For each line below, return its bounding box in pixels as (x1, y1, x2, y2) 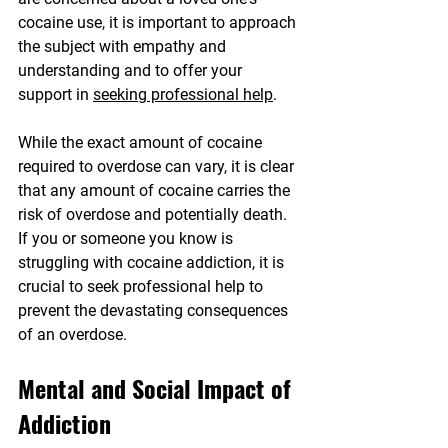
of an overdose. (18, 325, 127, 345)
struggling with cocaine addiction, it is (18, 253, 288, 273)
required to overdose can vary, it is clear (18, 157, 298, 177)
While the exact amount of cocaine (18, 133, 266, 153)
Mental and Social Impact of (18, 370, 297, 407)
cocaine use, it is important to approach (18, 13, 300, 33)
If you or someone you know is (18, 229, 237, 249)
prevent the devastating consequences (18, 301, 292, 321)
